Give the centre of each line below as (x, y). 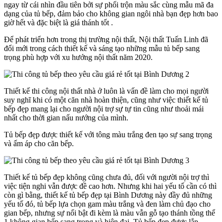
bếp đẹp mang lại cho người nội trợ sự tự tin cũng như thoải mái (104, 109)
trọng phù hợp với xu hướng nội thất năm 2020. (78, 57)
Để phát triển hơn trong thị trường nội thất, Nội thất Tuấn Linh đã (106, 39)
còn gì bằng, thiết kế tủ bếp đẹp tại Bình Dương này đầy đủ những (108, 195)
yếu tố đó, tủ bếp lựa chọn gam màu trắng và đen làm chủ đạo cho (107, 204)
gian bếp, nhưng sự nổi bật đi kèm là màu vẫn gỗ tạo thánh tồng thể (110, 213)
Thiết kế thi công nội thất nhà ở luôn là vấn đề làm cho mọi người (106, 91)
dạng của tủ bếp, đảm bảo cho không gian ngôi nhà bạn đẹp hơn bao (111, 13)
